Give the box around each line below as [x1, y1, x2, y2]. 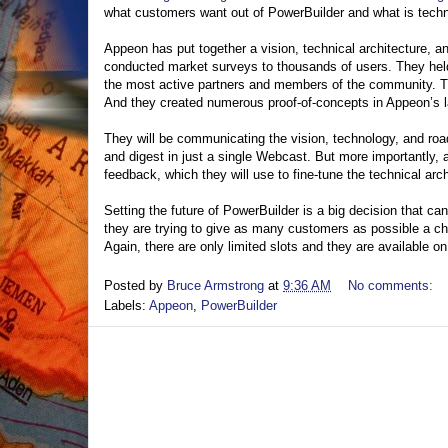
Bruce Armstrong [167, 277, 264, 293]
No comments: [348, 277, 437, 293]
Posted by [104, 277, 167, 293]
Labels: [104, 297, 149, 313]
